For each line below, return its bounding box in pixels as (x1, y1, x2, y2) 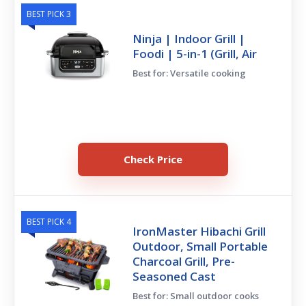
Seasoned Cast (133, 268, 217, 284)
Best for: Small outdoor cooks (133, 289, 260, 302)
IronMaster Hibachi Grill (133, 223, 266, 239)
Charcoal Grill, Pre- (133, 253, 236, 269)
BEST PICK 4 (27, 215, 71, 227)
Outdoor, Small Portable (133, 238, 268, 254)
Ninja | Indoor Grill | (133, 30, 246, 46)
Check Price (124, 152, 182, 166)
